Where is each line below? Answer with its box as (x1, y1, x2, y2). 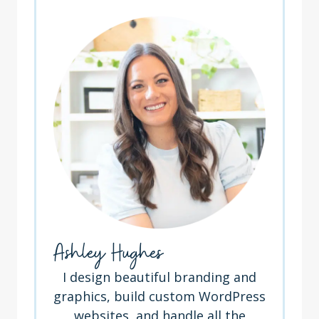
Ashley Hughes (53, 236, 164, 271)
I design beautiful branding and (63, 268, 256, 286)
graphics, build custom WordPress (53, 288, 266, 305)
